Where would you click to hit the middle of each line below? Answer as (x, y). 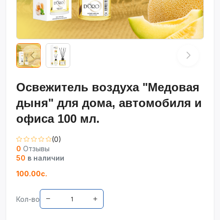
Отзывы (36, 149)
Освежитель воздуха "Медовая (108, 87)
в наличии (45, 158)
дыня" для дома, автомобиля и (109, 103)
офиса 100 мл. (58, 119)
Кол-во (28, 199)
